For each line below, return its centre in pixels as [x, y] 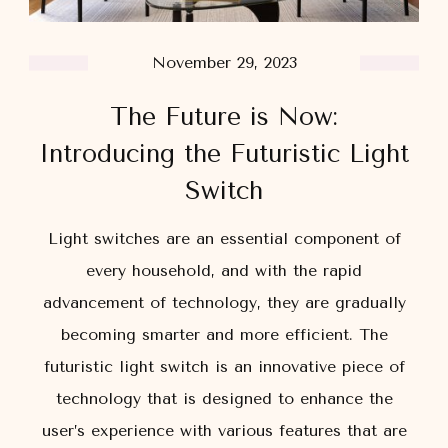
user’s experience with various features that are [224, 431]
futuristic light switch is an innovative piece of [224, 367]
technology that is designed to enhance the [224, 399]
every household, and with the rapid [224, 271]
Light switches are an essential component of [224, 239]
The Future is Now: [224, 117]
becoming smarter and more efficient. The [224, 335]
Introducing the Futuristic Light [224, 154]
